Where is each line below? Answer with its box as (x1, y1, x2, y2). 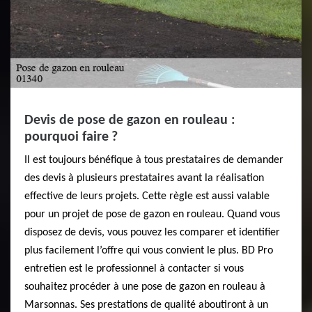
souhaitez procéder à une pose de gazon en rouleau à (24, 281, 265, 292)
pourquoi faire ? (24, 130, 118, 144)
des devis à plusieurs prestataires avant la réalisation (24, 173, 264, 184)
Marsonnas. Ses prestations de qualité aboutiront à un (24, 299, 268, 311)
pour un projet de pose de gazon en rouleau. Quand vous (24, 209, 280, 220)
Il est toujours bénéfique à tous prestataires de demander (24, 155, 283, 166)
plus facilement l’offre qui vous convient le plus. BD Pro (24, 245, 273, 256)
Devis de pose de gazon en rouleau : (24, 114, 235, 127)
